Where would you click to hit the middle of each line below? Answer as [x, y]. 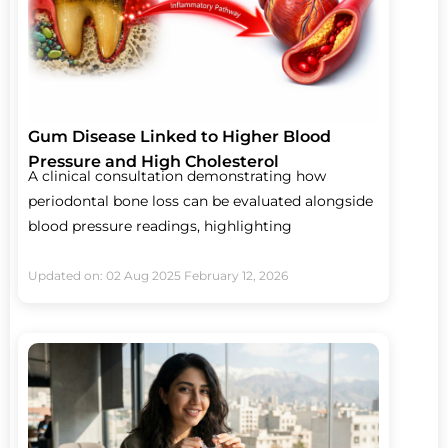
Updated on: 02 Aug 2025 [104, 275]
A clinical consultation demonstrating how [177, 175]
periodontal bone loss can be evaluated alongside [200, 200]
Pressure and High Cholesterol [153, 161]
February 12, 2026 [236, 275]
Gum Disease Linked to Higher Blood [179, 136]
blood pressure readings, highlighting [160, 225]
